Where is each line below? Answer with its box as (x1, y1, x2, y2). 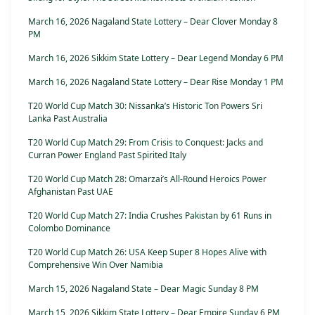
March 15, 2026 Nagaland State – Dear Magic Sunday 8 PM (28, 283, 259, 295)
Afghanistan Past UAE (28, 186, 113, 198)
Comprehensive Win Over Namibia (28, 259, 163, 271)
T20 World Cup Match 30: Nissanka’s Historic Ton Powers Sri (28, 100, 262, 112)
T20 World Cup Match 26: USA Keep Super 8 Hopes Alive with (28, 246, 266, 259)
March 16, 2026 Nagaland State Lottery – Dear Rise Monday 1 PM (28, 76, 283, 89)
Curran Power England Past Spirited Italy (28, 149, 186, 162)
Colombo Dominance (28, 222, 110, 235)
